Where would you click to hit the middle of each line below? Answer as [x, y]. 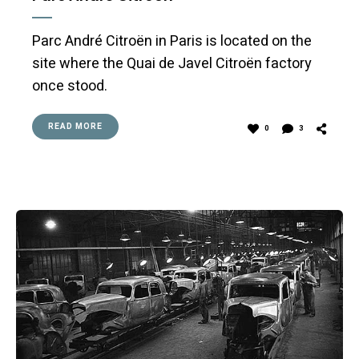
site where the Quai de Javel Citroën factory [172, 63]
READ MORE [75, 126]
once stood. [70, 86]
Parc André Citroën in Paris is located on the [172, 41]
